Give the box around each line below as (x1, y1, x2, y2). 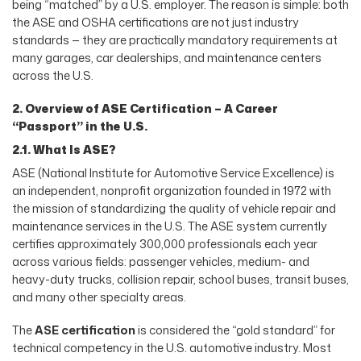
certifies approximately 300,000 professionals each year (12, 235, 317, 253)
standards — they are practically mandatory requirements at (12, 31, 338, 49)
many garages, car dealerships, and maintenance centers (12, 49, 322, 67)
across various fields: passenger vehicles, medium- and (12, 253, 309, 271)
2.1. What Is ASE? (12, 141, 116, 159)
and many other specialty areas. (12, 288, 186, 306)
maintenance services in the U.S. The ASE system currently (12, 218, 327, 235)
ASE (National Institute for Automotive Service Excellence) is (12, 164, 334, 182)
